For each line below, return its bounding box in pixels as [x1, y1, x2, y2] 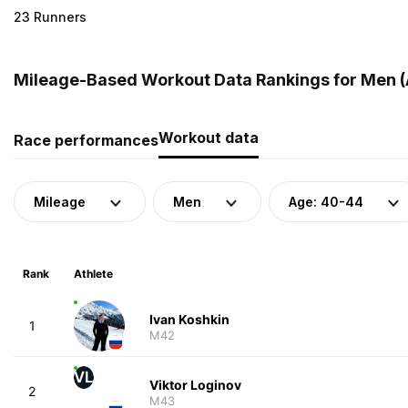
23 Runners [14, 8, 87, 25]
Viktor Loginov [148, 376, 241, 393]
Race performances [14, 130, 158, 149]
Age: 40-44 [289, 193, 363, 209]
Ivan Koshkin [148, 311, 229, 327]
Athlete [73, 266, 113, 280]
